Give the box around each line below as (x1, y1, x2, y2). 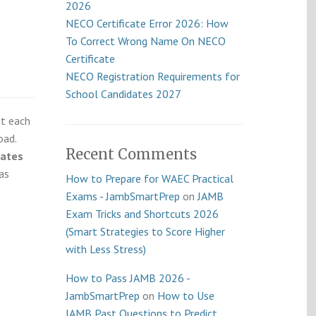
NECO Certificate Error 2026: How (66, 16, 229, 30)
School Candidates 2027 (66, 87, 182, 101)
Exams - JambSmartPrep (66, 189, 181, 203)
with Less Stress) (66, 242, 147, 256)
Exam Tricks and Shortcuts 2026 (66, 207, 219, 221)
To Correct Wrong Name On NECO (66, 34, 226, 48)
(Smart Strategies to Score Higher (66, 224, 226, 238)
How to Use (157, 288, 215, 303)
